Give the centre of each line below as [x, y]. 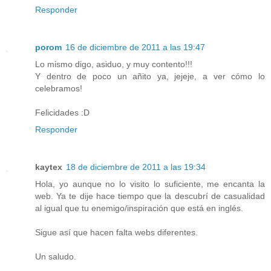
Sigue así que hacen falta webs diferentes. [116, 233]
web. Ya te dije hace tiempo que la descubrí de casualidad [150, 196]
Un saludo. [56, 257]
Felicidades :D [62, 113]
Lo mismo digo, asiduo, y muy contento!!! [114, 64]
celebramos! [59, 89]
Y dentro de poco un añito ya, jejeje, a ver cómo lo [150, 77]
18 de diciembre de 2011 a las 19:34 [136, 167]
